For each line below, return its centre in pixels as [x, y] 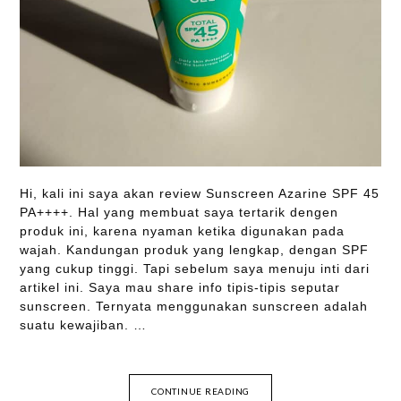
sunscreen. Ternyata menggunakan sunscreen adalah [193, 307]
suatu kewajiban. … [83, 325]
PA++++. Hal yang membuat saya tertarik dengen [179, 213]
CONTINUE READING [200, 392]
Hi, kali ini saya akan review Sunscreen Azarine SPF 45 [199, 194]
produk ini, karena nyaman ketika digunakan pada [182, 231]
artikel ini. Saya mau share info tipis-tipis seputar [179, 288]
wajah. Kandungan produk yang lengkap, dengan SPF [194, 250]
